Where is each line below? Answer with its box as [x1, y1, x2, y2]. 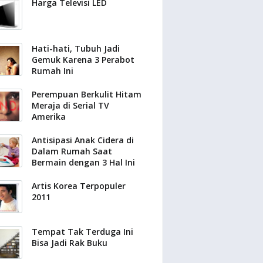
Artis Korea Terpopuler [32, 180, 126, 191]
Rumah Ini [32, 65, 73, 76]
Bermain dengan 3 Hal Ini [32, 157, 135, 168]
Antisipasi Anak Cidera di [32, 134, 134, 146]
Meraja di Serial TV [32, 100, 109, 111]
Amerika [32, 111, 66, 122]
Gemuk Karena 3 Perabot [32, 54, 134, 65]
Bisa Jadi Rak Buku [32, 237, 107, 248]
